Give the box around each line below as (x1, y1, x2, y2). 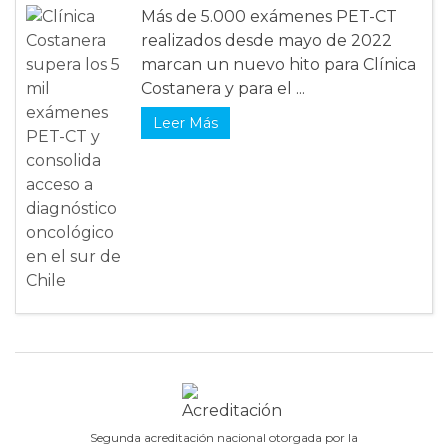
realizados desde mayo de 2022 (141, 31, 392, 51)
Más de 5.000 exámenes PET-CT (141, 7, 397, 27)
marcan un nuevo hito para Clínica (141, 55, 416, 75)
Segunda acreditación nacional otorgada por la (90, 430, 358, 446)
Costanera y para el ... (141, 79, 305, 99)
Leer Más (153, 114, 218, 133)
